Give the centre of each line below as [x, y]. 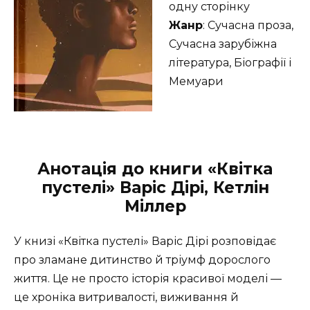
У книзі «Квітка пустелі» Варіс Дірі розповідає [145, 241]
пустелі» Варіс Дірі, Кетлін [155, 187]
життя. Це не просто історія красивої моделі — [148, 278]
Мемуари [196, 81]
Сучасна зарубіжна [223, 44]
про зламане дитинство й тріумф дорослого [142, 259]
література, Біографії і [230, 62]
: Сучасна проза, [248, 25]
